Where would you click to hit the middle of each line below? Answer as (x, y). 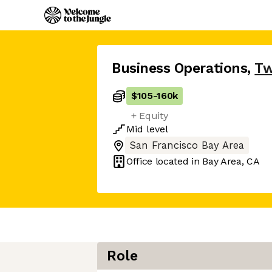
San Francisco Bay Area (187, 145)
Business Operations (180, 68)
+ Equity (150, 116)
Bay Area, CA (231, 161)
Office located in (165, 161)
